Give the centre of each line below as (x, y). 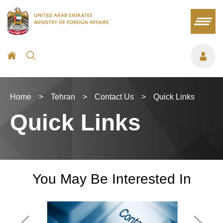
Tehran (63, 97)
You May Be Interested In (111, 179)
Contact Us (114, 97)
